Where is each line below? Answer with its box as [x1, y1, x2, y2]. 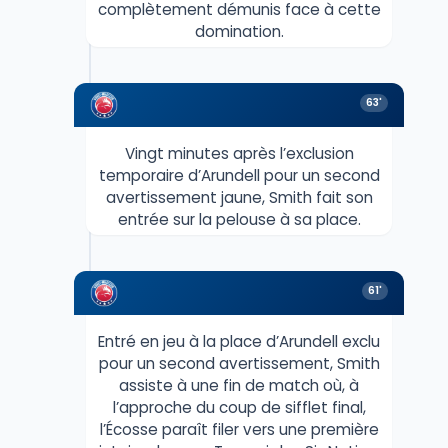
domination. [194, 21, 284, 43]
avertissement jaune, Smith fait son [105, 187, 373, 209]
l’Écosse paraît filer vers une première [99, 419, 379, 441]
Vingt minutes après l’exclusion [124, 143, 354, 165]
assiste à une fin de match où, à [119, 375, 359, 397]
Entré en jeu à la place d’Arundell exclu [98, 331, 380, 353]
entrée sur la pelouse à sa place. [117, 209, 361, 231]
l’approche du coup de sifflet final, [112, 397, 366, 419]
